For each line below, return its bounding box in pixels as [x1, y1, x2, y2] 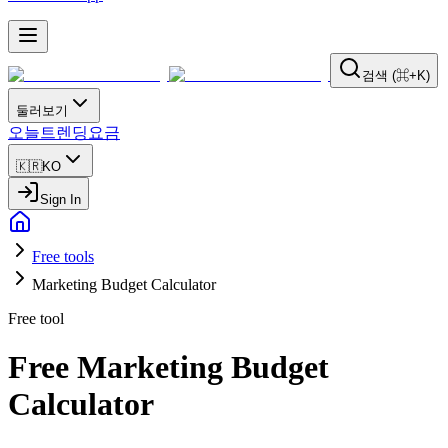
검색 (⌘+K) [362, 68, 430, 83]
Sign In [40, 192, 81, 207]
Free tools [32, 248, 94, 265]
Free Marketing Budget [8, 349, 329, 386]
